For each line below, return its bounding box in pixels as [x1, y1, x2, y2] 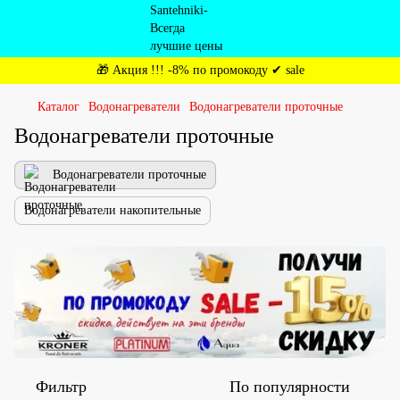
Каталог [37, 100, 79, 113]
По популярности [229, 377, 350, 396]
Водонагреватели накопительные [24, 204, 201, 217]
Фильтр [36, 377, 87, 396]
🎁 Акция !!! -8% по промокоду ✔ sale [96, 63, 304, 77]
